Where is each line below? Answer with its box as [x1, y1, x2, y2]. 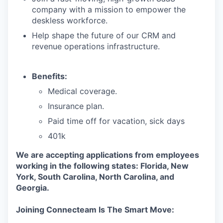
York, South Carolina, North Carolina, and [16, 171, 174, 182]
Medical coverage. [48, 86, 117, 96]
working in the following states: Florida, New [16, 160, 189, 171]
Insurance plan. [48, 101, 104, 111]
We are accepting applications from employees [16, 149, 199, 160]
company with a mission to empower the [32, 4, 186, 14]
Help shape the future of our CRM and [32, 30, 176, 40]
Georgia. [16, 182, 49, 193]
